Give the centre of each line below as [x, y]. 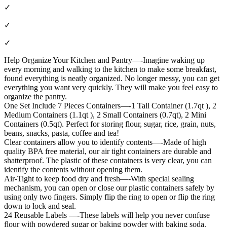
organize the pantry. [35, 96]
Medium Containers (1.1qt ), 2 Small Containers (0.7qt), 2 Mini [105, 115]
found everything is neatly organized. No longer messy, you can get [112, 78]
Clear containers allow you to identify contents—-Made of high [105, 142]
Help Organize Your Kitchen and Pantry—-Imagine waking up [104, 60]
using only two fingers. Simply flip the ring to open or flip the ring [109, 197]
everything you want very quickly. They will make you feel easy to [111, 87]
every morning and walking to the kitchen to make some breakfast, [110, 69]
